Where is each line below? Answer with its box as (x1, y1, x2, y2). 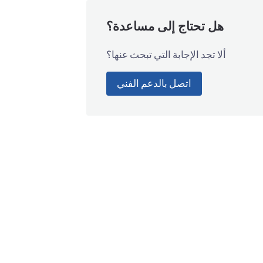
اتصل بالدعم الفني (116, 77, 191, 90)
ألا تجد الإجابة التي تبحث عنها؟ (106, 48, 226, 61)
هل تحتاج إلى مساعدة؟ (106, 21, 224, 34)
